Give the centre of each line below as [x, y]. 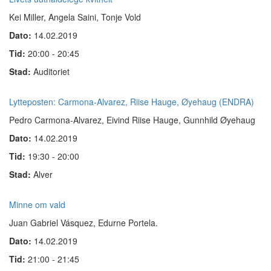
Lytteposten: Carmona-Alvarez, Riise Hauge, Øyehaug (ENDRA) [132, 102]
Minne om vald [37, 204]
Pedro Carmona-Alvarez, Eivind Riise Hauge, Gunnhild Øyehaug [132, 120]
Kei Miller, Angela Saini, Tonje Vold [75, 17]
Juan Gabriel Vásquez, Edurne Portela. [83, 223]
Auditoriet [51, 71]
